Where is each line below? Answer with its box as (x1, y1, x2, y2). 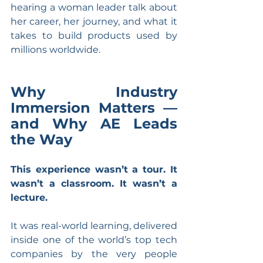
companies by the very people (11, 248, 177, 259)
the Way (11, 130, 72, 148)
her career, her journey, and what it (11, 15, 177, 27)
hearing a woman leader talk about (11, 1, 177, 13)
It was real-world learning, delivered (11, 220, 177, 231)
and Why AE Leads (11, 114, 177, 132)
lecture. (11, 191, 48, 203)
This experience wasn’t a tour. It (11, 163, 177, 175)
